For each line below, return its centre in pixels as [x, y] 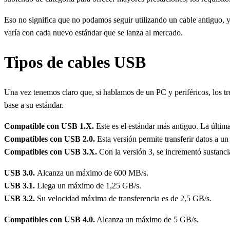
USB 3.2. [21, 198]
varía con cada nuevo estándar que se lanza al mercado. [93, 32]
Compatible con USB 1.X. [50, 126]
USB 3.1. [21, 185]
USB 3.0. [21, 172]
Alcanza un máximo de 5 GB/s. [147, 219]
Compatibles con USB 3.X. [52, 151]
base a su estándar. [34, 105]
